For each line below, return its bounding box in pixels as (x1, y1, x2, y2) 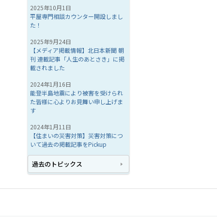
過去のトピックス (32, 159, 82, 169)
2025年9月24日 (30, 37, 71, 46)
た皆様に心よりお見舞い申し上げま (30, 97, 123, 106)
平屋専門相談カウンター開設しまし (30, 12, 123, 20)
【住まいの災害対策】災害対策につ (30, 131, 123, 139)
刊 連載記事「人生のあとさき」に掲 (30, 55, 124, 63)
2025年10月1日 (30, 3, 71, 12)
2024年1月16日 (30, 80, 71, 88)
